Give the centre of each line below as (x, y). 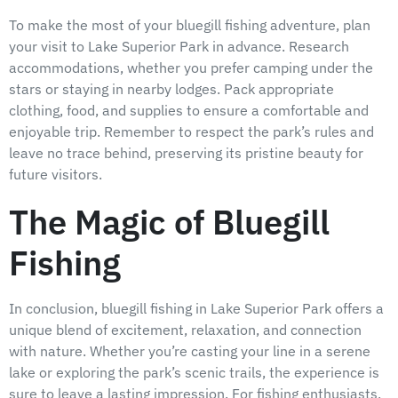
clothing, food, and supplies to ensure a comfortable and (189, 110)
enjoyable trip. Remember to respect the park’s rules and (191, 131)
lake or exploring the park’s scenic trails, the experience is (194, 372)
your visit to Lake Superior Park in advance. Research (179, 46)
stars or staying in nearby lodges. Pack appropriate (171, 88)
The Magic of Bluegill (169, 222)
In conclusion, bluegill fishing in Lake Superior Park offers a (196, 308)
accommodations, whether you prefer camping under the (191, 67)
